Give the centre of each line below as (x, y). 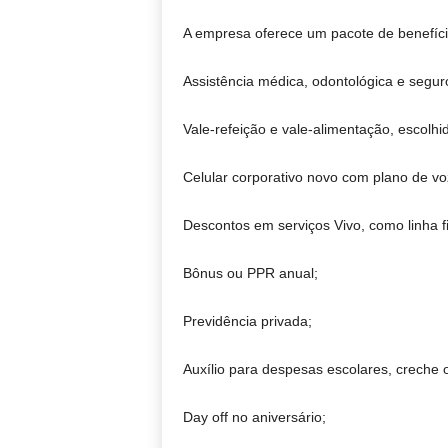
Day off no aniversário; (254, 417)
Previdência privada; (247, 321)
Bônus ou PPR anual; (250, 273)
